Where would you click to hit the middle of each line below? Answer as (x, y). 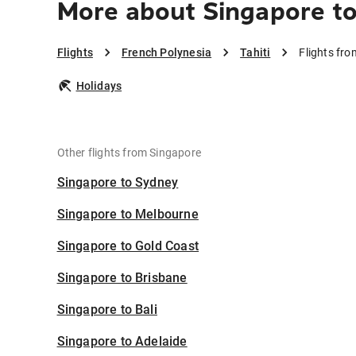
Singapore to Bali (107, 310)
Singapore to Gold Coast (128, 246)
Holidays (99, 86)
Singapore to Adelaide (122, 342)
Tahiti (255, 53)
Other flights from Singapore (129, 153)
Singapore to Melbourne (128, 215)
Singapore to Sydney (118, 183)
